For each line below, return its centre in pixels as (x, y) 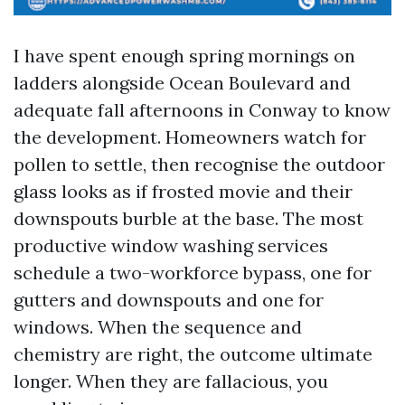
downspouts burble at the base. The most (188, 218)
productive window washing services (171, 245)
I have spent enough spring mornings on (184, 56)
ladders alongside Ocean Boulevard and (182, 83)
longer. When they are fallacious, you (171, 381)
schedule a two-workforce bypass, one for (193, 273)
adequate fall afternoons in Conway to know (202, 110)
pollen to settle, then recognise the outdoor (199, 164)
